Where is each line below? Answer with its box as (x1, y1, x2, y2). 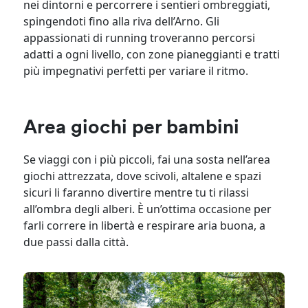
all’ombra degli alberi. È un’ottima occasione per (23, 201, 272, 217)
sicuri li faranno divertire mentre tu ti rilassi (23, 184, 250, 200)
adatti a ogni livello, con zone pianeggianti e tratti (23, 46, 280, 62)
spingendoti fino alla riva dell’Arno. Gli (23, 13, 220, 29)
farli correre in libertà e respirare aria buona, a (23, 217, 266, 233)
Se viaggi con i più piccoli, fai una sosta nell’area (23, 151, 271, 167)
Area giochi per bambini (23, 118, 240, 138)
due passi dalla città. (23, 234, 129, 250)
